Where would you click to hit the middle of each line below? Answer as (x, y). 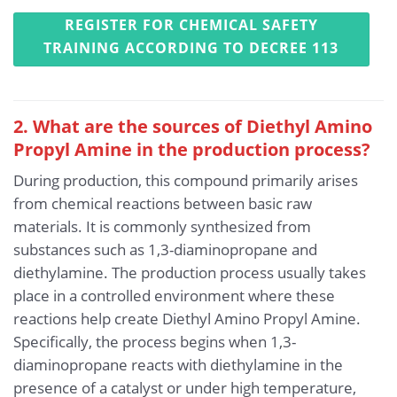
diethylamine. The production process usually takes (190, 273)
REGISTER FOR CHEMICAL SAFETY (191, 25)
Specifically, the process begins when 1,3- (155, 342)
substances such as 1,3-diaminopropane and (165, 250)
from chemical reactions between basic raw (163, 204)
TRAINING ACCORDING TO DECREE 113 (191, 48)
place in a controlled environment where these (174, 296)
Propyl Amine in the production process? (192, 149)
